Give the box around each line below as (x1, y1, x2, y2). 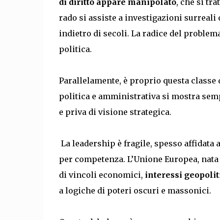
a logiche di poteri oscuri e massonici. (58, 185, 211, 195)
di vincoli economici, (58, 169, 145, 180)
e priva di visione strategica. (58, 107, 171, 117)
